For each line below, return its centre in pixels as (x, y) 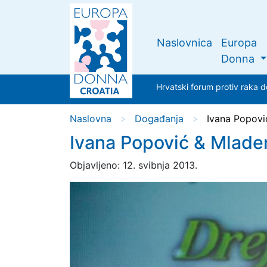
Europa (239, 43)
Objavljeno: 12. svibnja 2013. (133, 165)
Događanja (159, 118)
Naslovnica (184, 43)
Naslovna (91, 118)
